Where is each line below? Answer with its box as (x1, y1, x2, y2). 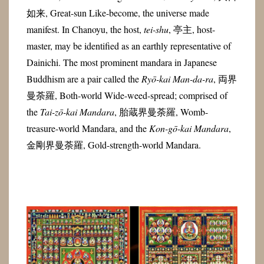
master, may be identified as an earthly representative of (26, 39, 231, 52)
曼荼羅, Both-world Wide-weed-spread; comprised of (26, 89, 227, 102)
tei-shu (143, 23, 169, 36)
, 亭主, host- (168, 23, 215, 36)
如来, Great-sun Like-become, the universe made (26, 6, 209, 19)
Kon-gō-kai (148, 122, 192, 135)
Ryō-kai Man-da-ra (141, 72, 213, 85)
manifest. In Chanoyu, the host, (26, 23, 144, 36)
